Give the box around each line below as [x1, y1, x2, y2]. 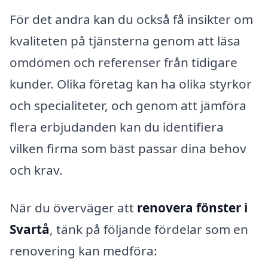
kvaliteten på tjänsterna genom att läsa [10, 32, 240, 49]
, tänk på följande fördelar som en [50, 221, 248, 238]
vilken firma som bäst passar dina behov [10, 139, 246, 157]
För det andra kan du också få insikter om [10, 10, 253, 28]
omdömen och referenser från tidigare [10, 53, 237, 71]
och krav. [10, 161, 63, 178]
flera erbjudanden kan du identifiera [10, 118, 224, 135]
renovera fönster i [137, 199, 248, 217]
